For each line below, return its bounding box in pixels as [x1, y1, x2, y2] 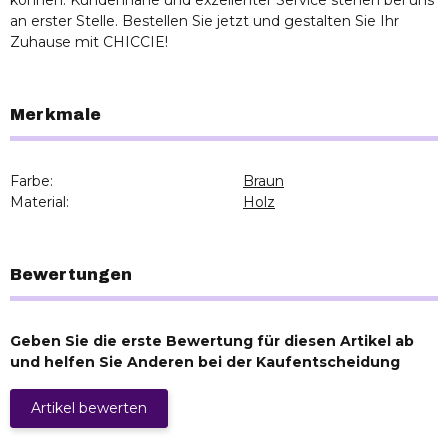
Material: [10, 192, 69, 211]
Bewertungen [10, 265, 132, 283]
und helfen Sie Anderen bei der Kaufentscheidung [10, 352, 400, 371]
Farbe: [10, 171, 53, 190]
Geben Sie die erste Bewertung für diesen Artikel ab [10, 331, 414, 350]
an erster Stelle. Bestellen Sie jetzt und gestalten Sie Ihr [10, 11, 399, 30]
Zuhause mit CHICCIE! [10, 32, 168, 51]
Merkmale [10, 105, 101, 123]
